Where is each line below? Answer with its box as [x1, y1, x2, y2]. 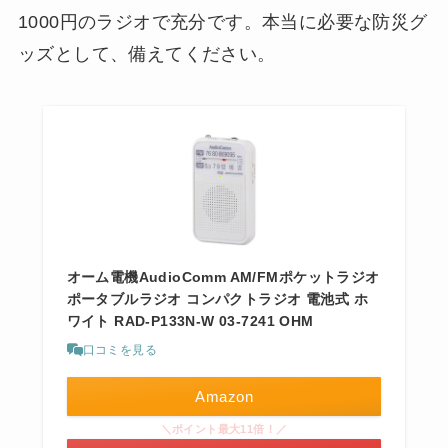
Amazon [195, 387, 253, 405]
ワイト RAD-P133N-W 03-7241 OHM [66, 312, 314, 329]
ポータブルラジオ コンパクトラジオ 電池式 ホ [66, 290, 368, 307]
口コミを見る [82, 342, 158, 357]
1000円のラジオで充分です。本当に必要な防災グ [17, 11, 428, 32]
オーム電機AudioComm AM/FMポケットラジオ [66, 268, 380, 285]
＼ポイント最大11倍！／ [160, 422, 288, 435]
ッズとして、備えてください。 [17, 43, 276, 64]
